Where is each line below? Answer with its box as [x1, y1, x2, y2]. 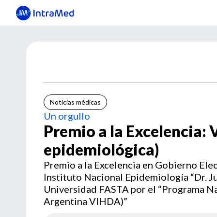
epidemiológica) [44, 140, 159, 159]
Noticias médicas [50, 98, 101, 106]
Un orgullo [44, 110, 90, 122]
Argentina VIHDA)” [44, 195, 127, 207]
